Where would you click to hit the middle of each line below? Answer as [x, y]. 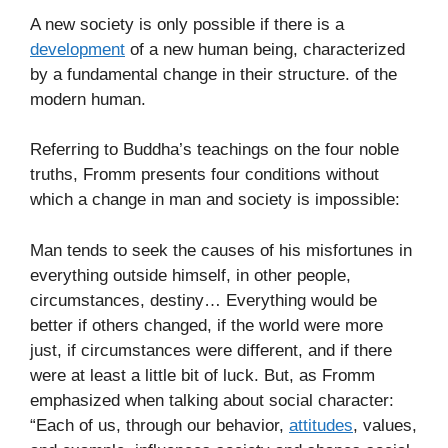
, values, [385, 425]
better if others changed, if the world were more [206, 325]
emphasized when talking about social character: [212, 400]
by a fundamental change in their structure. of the [213, 74]
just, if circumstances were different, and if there [211, 350]
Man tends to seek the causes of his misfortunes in [221, 250]
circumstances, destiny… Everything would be [203, 300]
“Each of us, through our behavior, [159, 425]
